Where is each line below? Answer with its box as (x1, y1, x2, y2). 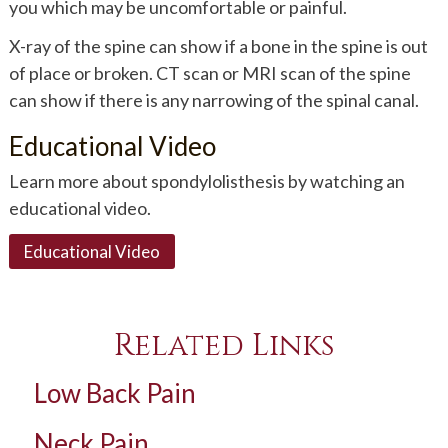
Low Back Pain (33, 376, 196, 409)
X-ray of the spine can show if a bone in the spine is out (8, 34, 428, 57)
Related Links (114, 325, 334, 366)
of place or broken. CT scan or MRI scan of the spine (8, 61, 411, 84)
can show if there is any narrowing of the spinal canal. (8, 88, 419, 111)
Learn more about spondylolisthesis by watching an (8, 169, 405, 192)
